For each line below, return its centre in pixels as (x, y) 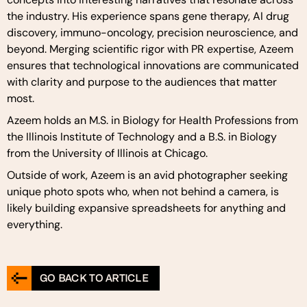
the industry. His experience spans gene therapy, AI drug (148, 16)
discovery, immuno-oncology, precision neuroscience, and (152, 33)
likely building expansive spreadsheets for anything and (146, 208)
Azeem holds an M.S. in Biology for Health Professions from (152, 120)
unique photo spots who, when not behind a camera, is (143, 192)
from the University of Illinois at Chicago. (109, 153)
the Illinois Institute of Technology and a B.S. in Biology (142, 137)
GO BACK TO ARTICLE (95, 278)
